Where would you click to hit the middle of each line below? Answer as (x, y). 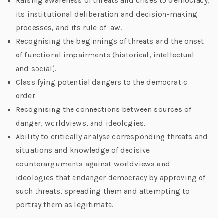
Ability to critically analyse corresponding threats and (112, 136)
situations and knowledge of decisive (83, 150)
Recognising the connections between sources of (103, 109)
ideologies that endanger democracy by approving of (111, 177)
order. (26, 96)
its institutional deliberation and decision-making (107, 14)
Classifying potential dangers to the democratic (102, 82)
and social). (36, 68)
